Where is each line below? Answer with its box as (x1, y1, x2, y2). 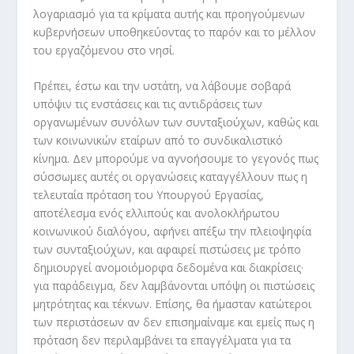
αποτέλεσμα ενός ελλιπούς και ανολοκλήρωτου (33, 205, 281, 221)
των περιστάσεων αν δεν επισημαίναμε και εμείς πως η (33, 314, 315, 330)
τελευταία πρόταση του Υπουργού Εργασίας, (33, 187, 265, 203)
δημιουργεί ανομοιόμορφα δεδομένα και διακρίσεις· (33, 260, 304, 276)
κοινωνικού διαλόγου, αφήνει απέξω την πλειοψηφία (33, 224, 312, 239)
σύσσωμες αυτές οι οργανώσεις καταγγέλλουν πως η (33, 169, 308, 185)
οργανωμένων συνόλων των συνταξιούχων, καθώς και (33, 115, 319, 130)
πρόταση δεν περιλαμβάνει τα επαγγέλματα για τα (33, 333, 292, 348)
